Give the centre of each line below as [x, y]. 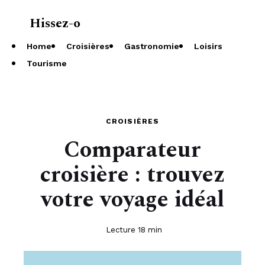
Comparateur [132, 150]
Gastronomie [152, 46]
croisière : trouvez [132, 175]
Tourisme [47, 63]
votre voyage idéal [132, 200]
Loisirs [208, 46]
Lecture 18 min [134, 230]
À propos [223, 23]
